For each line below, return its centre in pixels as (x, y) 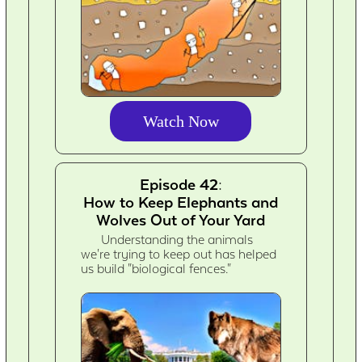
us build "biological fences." (156, 269)
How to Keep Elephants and (181, 202)
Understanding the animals (177, 240)
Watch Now (181, 122)
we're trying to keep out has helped (179, 255)
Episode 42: (181, 185)
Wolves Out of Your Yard (181, 220)
